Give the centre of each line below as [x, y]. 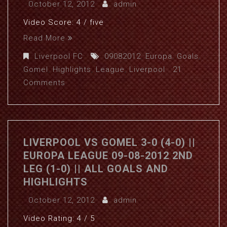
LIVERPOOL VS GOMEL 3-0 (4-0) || [109, 142]
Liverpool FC [59, 56]
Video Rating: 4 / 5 [59, 218]
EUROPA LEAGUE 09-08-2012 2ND [108, 156]
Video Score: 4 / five [64, 22]
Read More [44, 38]
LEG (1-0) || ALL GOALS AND [96, 169]
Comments [44, 83]
